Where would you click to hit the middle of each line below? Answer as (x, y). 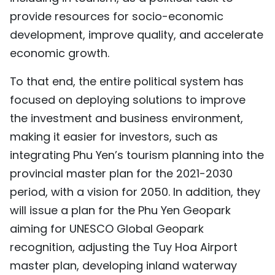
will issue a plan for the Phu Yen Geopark (120, 210)
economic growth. (60, 53)
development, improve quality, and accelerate (137, 35)
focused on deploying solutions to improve (128, 100)
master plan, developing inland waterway (123, 265)
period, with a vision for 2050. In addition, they (135, 192)
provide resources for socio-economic (117, 16)
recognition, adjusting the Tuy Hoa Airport (124, 247)
